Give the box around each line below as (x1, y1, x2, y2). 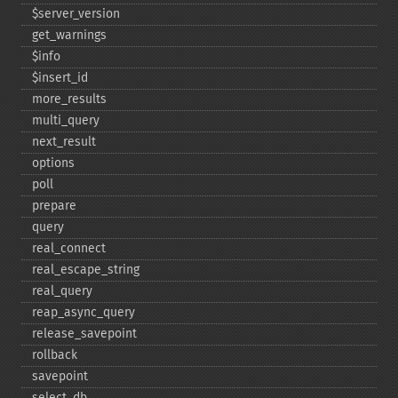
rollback (32, 347, 77, 362)
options (32, 155, 75, 171)
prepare (32, 198, 76, 213)
